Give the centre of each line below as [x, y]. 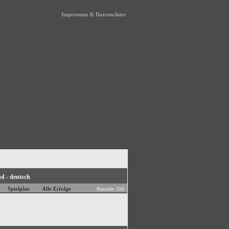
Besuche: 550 [112, 189]
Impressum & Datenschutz [94, 14]
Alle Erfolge [56, 189]
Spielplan [19, 189]
